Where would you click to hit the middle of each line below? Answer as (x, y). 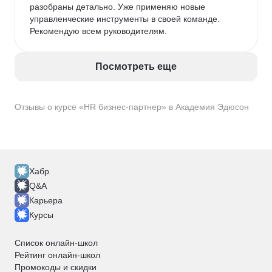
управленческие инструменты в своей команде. (126, 19)
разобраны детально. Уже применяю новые (119, 7)
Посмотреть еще (136, 66)
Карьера (46, 200)
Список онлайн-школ (56, 243)
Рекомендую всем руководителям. (98, 31)
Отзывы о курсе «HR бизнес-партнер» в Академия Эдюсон (132, 107)
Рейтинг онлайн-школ (57, 255)
